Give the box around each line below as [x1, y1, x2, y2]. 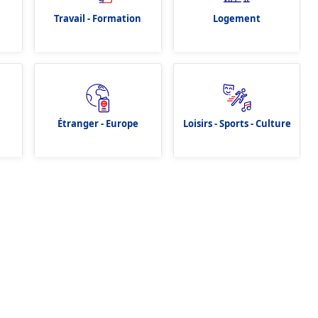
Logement [213, 11, 261, 25]
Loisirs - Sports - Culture [182, 116, 291, 130]
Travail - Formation [54, 11, 142, 25]
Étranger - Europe [57, 116, 138, 130]
